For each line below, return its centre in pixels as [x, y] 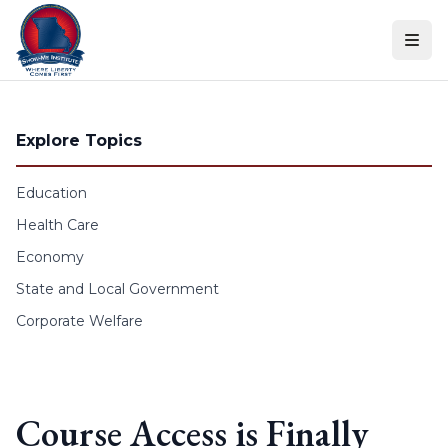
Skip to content [69, 19]
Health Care [57, 225]
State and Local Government [117, 289]
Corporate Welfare [79, 321]
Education [51, 193]
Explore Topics [79, 140]
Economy [50, 257]
